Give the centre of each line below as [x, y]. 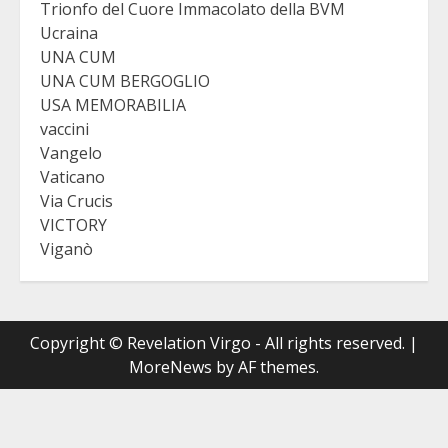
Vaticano [72, 176]
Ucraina [69, 32]
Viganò [66, 248]
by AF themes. [265, 366]
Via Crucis [76, 200]
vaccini [64, 128]
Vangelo [71, 152]
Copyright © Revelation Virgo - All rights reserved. [219, 342]
